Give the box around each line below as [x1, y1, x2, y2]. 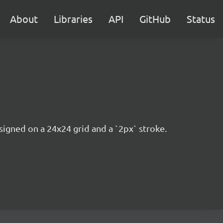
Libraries [54, 12, 93, 25]
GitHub [139, 12, 171, 25]
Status [187, 12, 215, 25]
